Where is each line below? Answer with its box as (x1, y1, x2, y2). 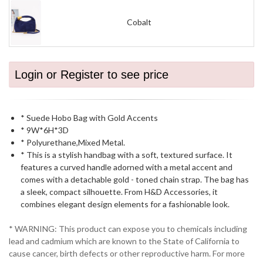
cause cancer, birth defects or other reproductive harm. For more (9, 248, 245, 259)
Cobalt (127, 17, 151, 27)
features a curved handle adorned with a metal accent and (21, 162, 232, 172)
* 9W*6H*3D (21, 125, 69, 135)
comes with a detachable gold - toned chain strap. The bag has (21, 174, 249, 184)
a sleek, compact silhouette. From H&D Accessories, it (21, 187, 218, 197)
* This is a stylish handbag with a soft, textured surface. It (21, 150, 232, 160)
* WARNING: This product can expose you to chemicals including (9, 224, 247, 234)
